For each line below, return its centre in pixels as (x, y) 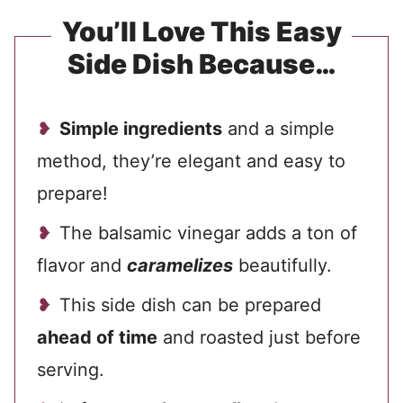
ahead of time (97, 338)
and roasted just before (259, 338)
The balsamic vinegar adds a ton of (208, 233)
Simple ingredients (141, 129)
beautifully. (282, 266)
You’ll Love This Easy (201, 32)
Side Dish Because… (201, 64)
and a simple (278, 129)
